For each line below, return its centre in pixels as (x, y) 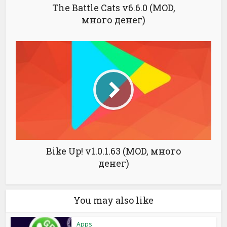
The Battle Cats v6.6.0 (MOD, (113, 8)
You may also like (113, 200)
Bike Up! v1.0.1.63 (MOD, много (113, 151)
